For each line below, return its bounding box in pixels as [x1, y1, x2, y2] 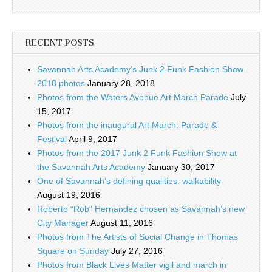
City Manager [37, 217, 89, 228]
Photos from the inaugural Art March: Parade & [37, 120, 217, 130]
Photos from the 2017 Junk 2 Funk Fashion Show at [37, 148, 237, 158]
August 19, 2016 [37, 189, 100, 200]
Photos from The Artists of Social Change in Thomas [37, 231, 238, 242]
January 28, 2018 [87, 78, 155, 88]
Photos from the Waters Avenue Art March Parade [37, 92, 228, 102]
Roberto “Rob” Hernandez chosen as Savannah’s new [37, 203, 245, 214]
